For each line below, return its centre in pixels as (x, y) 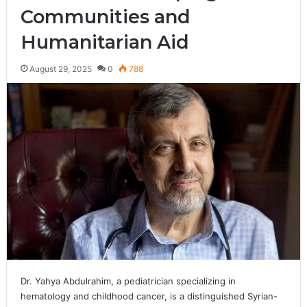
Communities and (105, 17)
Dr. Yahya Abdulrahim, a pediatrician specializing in (128, 281)
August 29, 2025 (60, 69)
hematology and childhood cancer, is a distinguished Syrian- (149, 296)
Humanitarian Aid (105, 42)
